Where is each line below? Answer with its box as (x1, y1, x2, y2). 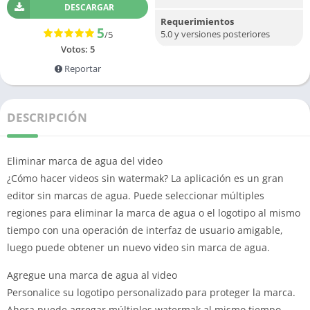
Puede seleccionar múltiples (134, 189, 264, 202)
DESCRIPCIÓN (7, 109, 87, 125)
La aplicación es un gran (171, 172, 284, 185)
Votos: (60, 43, 90, 55)
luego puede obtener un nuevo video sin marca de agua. (7, 241, 270, 254)
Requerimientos (161, 15, 234, 28)
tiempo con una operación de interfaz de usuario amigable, (7, 224, 283, 237)
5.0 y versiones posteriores (161, 28, 270, 40)
